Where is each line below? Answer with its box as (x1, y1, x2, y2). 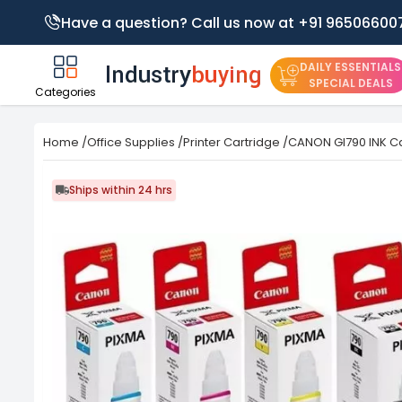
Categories (35, 84, 96, 100)
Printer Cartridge (183, 134, 280, 151)
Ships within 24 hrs (69, 182, 172, 197)
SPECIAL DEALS (308, 74, 393, 91)
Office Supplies (87, 134, 175, 151)
